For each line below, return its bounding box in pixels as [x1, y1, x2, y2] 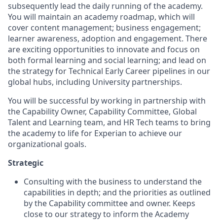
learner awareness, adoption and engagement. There [8, 33, 207, 44]
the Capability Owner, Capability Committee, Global [8, 106, 197, 117]
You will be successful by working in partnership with [8, 95, 206, 106]
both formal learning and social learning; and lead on [8, 54, 206, 66]
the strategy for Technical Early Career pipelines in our [8, 65, 210, 76]
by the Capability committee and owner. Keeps [24, 197, 195, 209]
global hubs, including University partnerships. [8, 76, 182, 87]
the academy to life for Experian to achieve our [8, 127, 182, 139]
